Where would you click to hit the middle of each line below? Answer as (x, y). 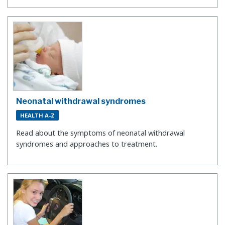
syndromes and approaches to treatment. (87, 144)
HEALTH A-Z (37, 116)
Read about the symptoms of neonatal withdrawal (100, 133)
